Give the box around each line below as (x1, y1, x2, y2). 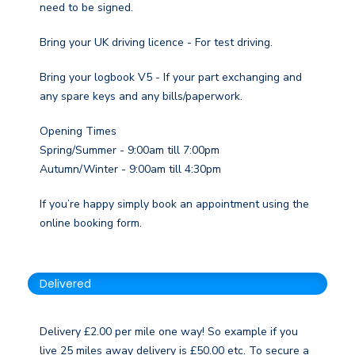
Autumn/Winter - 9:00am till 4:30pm (40, 161, 221, 177)
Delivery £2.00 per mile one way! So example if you (40, 323, 298, 339)
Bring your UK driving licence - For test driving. (40, 34, 273, 50)
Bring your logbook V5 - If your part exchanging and (40, 69, 302, 85)
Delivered (40, 275, 91, 292)
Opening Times (40, 123, 116, 139)
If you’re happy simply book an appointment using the (40, 196, 309, 212)
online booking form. (40, 215, 142, 231)
